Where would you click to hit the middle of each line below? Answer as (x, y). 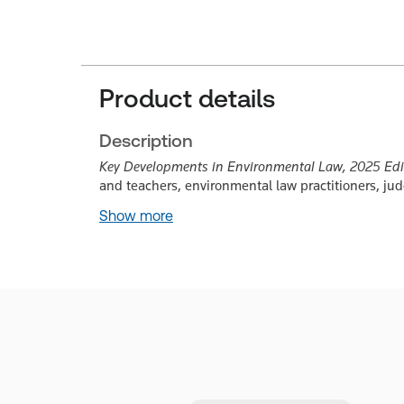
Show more (136, 216)
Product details (187, 98)
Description (146, 141)
